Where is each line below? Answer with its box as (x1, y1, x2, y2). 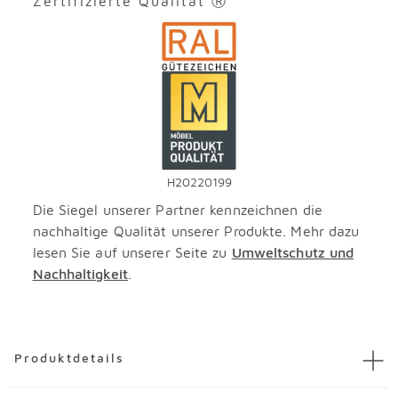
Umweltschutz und (231, 244, 354, 260)
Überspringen (5, 338, 92, 354)
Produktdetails (14, 350, 124, 365)
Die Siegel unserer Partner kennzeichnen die (32, 202, 322, 218)
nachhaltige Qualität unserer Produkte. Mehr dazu (32, 223, 360, 239)
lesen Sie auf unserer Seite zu (32, 244, 232, 260)
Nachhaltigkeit (32, 266, 128, 282)
